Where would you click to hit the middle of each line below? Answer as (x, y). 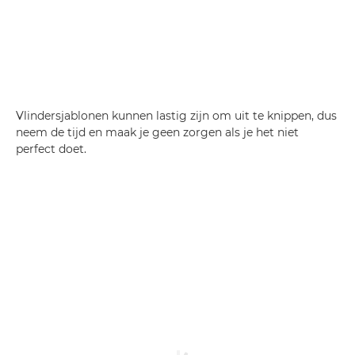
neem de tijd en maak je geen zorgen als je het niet (157, 132)
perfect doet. (51, 149)
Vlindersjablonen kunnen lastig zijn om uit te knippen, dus (176, 116)
